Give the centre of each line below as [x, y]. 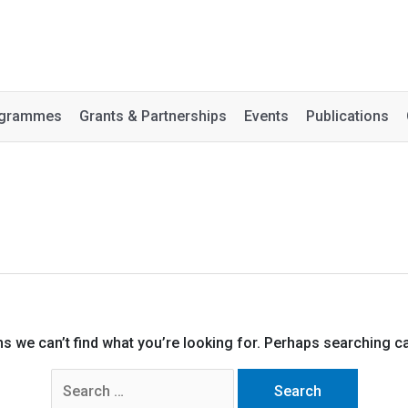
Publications [347, 116]
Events [266, 116]
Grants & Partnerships [153, 116]
